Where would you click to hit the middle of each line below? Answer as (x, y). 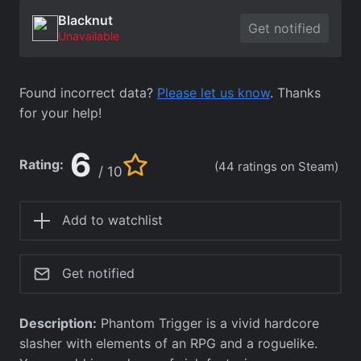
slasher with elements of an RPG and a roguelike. (168, 343)
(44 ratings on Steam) (276, 167)
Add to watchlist (112, 220)
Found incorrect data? (88, 92)
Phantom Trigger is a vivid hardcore (208, 323)
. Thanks (295, 92)
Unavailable (89, 35)
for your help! (60, 112)
